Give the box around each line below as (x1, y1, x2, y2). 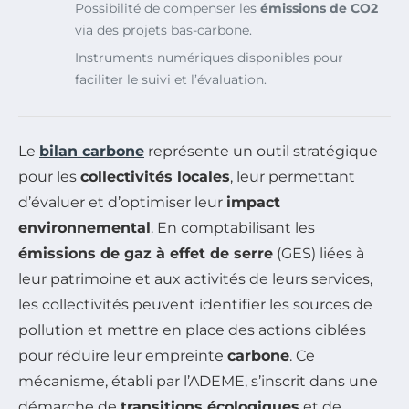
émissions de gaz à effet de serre (18, 244, 273, 262)
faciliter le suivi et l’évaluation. (75, 70, 267, 88)
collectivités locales (80, 167, 230, 185)
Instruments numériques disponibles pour (75, 48, 343, 66)
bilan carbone (39, 142, 144, 160)
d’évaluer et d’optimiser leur (18, 193, 226, 211)
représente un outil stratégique (144, 142, 378, 160)
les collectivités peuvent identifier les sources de (18, 295, 372, 313)
